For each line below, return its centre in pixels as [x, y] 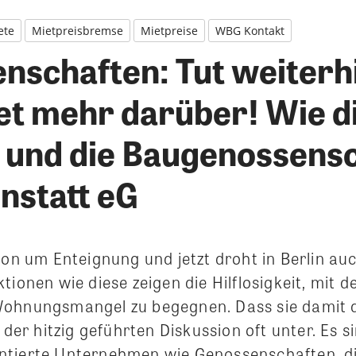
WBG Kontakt [250, 31]
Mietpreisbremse [77, 31]
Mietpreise [169, 31]
